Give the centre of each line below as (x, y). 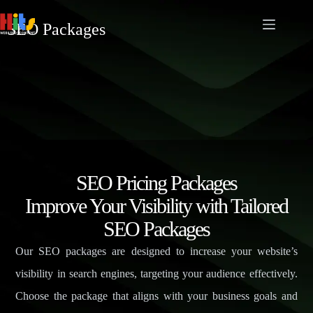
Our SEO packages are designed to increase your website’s (156, 251)
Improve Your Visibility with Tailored (156, 205)
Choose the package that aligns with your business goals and (156, 296)
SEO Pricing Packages (156, 182)
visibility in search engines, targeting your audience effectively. (156, 273)
